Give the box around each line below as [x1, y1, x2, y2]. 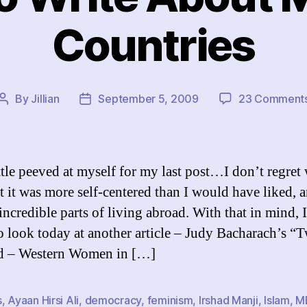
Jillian [31, 91, 60, 106]
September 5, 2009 [98, 91, 199, 106]
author [2, 109, 35, 123]
